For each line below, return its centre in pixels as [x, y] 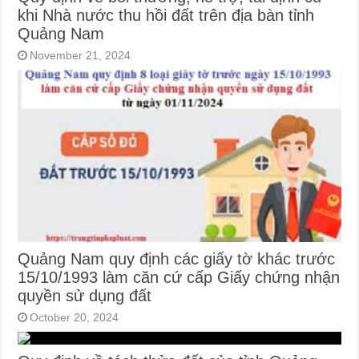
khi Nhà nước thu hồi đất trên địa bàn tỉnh [166, 16]
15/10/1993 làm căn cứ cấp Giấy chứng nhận [179, 277]
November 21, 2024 [81, 56]
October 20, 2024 [75, 317]
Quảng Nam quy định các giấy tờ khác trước [177, 258]
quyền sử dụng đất [85, 295]
